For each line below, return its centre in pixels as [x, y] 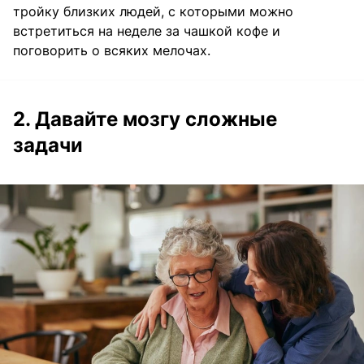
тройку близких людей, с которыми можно [153, 12]
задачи [48, 145]
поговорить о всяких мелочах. [112, 51]
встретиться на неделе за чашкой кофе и [147, 31]
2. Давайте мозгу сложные [145, 119]
